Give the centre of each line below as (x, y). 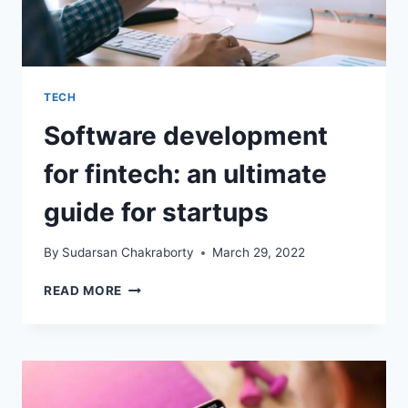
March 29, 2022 (259, 253)
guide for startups (156, 212)
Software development (186, 135)
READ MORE (83, 291)
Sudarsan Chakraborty (128, 253)
